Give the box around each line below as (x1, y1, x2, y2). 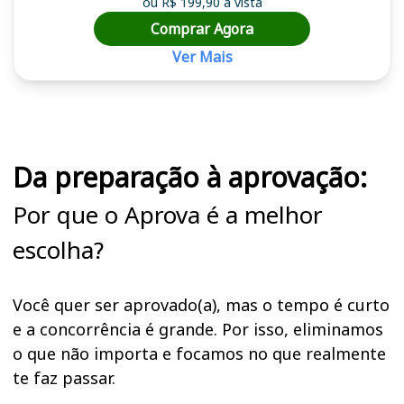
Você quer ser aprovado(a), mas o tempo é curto (13, 293, 390, 316)
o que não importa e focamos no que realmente (13, 342, 386, 364)
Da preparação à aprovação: (13, 158, 367, 196)
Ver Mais (171, 46, 233, 67)
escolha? (13, 233, 104, 266)
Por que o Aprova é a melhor (13, 197, 323, 231)
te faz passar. (13, 366, 115, 389)
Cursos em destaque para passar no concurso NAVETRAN (12, 79, 352, 97)
